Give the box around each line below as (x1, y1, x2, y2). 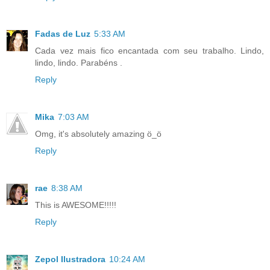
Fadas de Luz (35, 28, 90, 39)
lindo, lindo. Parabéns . (35, 57, 122, 67)
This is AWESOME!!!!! (35, 199, 116, 210)
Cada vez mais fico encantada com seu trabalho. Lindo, (35, 45, 264, 55)
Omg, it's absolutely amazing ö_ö (35, 128, 162, 139)
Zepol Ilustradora (35, 254, 105, 264)
